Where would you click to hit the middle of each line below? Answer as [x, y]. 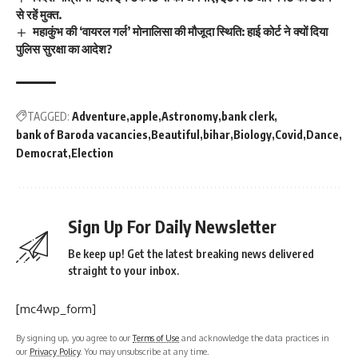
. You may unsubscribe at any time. [145, 351]
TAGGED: [48, 116]
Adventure [99, 116]
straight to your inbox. [123, 270]
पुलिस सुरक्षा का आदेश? [64, 48]
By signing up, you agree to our [74, 337]
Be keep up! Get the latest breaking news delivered [191, 253]
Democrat [42, 153]
